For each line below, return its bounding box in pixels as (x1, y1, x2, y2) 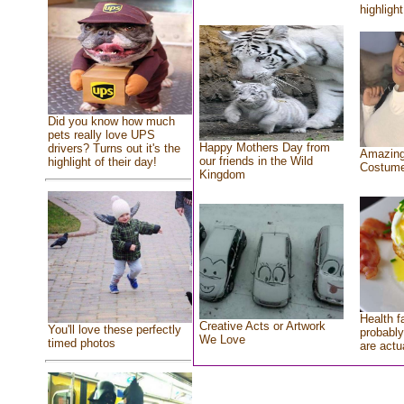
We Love (198, 333, 245, 346)
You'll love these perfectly (47, 323, 181, 337)
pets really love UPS (47, 127, 155, 142)
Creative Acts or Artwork (198, 319, 326, 333)
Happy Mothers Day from (198, 141, 330, 154)
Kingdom (198, 168, 245, 181)
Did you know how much (47, 114, 175, 128)
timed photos (47, 336, 115, 351)
